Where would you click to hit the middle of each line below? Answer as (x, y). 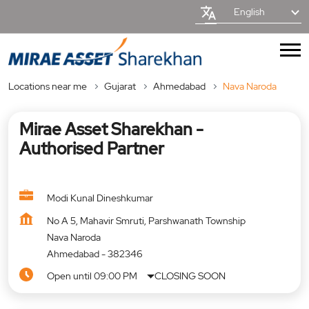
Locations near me (48, 86)
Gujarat (120, 86)
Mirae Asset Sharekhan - (111, 129)
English (249, 12)
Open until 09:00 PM (92, 276)
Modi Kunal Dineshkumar (100, 198)
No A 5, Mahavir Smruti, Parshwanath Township (146, 220)
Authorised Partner (92, 148)
